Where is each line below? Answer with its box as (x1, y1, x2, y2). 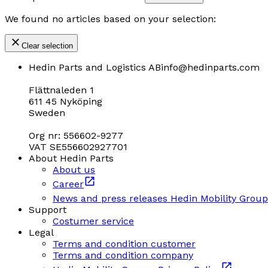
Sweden (29, 107, 65, 119)
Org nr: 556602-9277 (29, 130, 123, 142)
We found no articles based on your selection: (5, 13, 216, 25)
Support (29, 204, 66, 216)
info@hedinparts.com (161, 62, 260, 74)
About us (53, 164, 95, 176)
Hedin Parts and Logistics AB (29, 62, 161, 74)
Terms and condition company (53, 249, 193, 261)
